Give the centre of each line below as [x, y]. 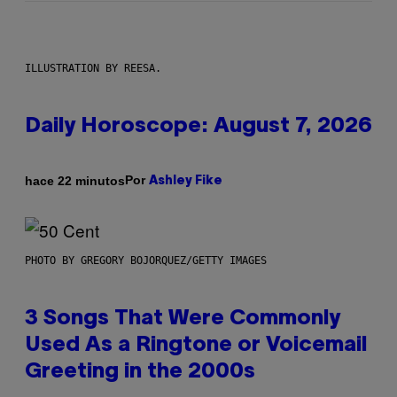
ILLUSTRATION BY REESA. [93, 69]
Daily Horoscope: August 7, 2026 [198, 127]
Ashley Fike [186, 182]
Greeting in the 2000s [140, 373]
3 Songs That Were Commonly [183, 319]
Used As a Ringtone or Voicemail [196, 346]
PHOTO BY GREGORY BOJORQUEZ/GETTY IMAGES [146, 261]
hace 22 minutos [75, 180]
